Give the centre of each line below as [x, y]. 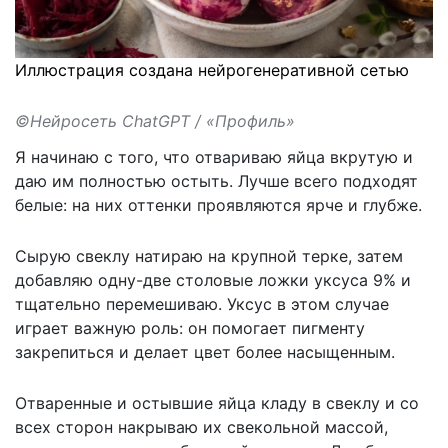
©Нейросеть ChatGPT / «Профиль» [155, 120]
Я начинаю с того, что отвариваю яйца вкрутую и [214, 156]
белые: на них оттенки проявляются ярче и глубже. [218, 204]
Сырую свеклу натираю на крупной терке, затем [209, 255]
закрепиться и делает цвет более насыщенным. [205, 351]
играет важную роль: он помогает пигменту [190, 327]
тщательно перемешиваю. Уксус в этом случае [202, 303]
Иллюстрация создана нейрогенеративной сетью [212, 69]
